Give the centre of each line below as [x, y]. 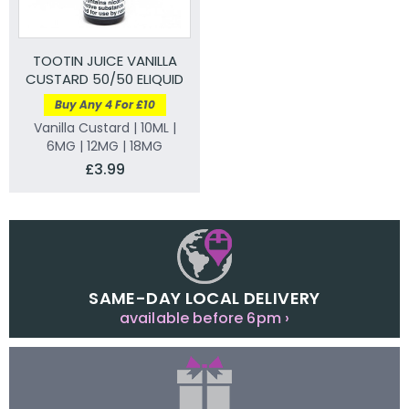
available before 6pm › [204, 318]
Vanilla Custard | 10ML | [105, 127]
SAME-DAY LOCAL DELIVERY [204, 298]
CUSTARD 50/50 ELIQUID [105, 79]
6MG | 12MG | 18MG [105, 146]
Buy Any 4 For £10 [105, 104]
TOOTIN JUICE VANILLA [105, 60]
